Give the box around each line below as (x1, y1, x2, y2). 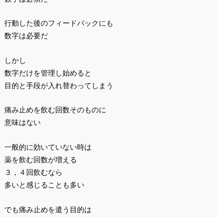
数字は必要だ (4, 31, 48, 40)
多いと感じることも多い (4, 180, 84, 189)
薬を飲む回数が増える (4, 155, 77, 164)
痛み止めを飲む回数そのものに (4, 106, 106, 114)
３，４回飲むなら (4, 168, 62, 176)
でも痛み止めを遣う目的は (4, 205, 92, 214)
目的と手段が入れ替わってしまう (4, 81, 113, 90)
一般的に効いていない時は (4, 142, 92, 151)
